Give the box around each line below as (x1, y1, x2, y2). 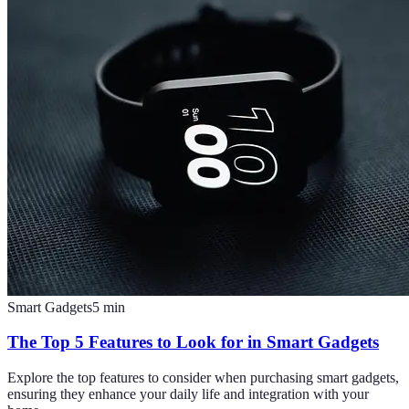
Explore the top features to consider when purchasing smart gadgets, (7, 370, 399, 386)
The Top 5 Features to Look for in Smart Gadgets (7, 332, 379, 352)
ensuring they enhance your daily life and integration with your (7, 386, 369, 403)
